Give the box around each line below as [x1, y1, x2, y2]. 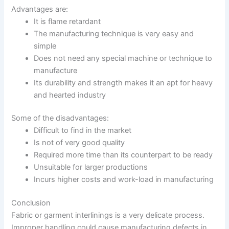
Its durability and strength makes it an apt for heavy [34, 78, 213, 87]
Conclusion [11, 198, 51, 208]
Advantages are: [11, 4, 68, 14]
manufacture [34, 65, 78, 75]
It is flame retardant [34, 16, 101, 26]
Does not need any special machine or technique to [34, 53, 213, 63]
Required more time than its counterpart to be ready [34, 150, 213, 160]
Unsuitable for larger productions [34, 163, 148, 172]
